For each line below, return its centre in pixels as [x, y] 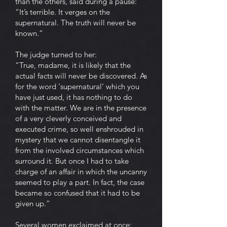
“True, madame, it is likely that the [73, 65]
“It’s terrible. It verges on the [63, 12]
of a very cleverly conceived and [68, 118]
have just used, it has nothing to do [74, 97]
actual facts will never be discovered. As [81, 76]
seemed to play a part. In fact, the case [80, 182]
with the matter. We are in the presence [81, 108]
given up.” [33, 203]
